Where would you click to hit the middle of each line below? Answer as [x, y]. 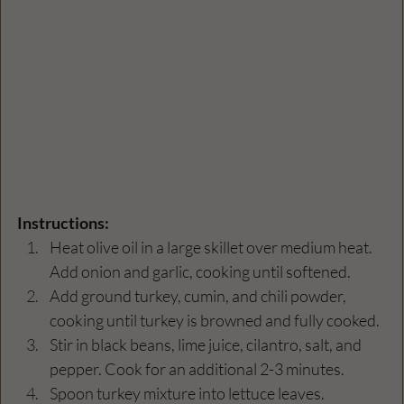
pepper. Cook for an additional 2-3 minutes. [197, 369]
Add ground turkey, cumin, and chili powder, [199, 296]
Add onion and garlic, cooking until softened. [200, 272]
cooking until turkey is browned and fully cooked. [215, 321]
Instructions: [63, 223]
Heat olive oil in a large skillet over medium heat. [212, 248]
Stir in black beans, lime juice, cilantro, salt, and [207, 345]
